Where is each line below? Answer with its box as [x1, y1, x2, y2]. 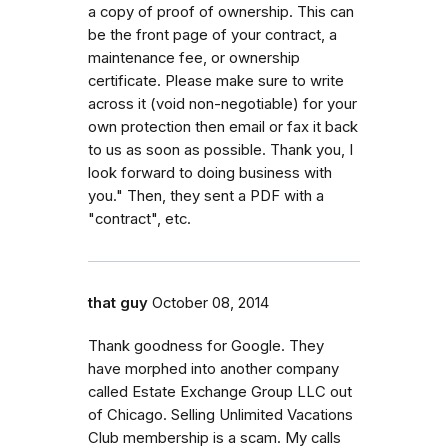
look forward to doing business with [88, 163, 332, 182]
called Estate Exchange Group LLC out [88, 382, 352, 401]
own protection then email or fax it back [88, 117, 358, 136]
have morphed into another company [88, 359, 339, 378]
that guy [88, 293, 148, 312]
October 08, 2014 [152, 293, 269, 312]
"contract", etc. [88, 209, 191, 228]
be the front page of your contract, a [88, 25, 337, 44]
